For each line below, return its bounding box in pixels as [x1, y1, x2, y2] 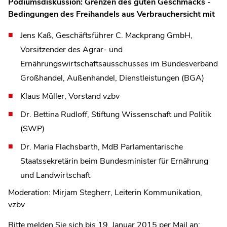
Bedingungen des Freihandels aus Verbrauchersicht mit [8, 8, 215, 20]
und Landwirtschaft [20, 169, 90, 181]
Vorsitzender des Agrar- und [20, 44, 123, 55]
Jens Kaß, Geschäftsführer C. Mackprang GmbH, [20, 29, 193, 41]
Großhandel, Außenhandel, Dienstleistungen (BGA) [20, 72, 204, 84]
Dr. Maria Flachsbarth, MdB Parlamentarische [20, 141, 183, 153]
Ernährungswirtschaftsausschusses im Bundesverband [20, 58, 218, 69]
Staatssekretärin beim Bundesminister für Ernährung [20, 155, 208, 167]
